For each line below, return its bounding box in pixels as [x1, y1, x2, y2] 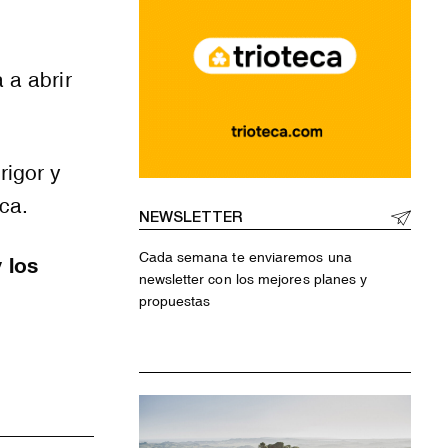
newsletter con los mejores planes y [138, 270, 368, 287]
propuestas [138, 292, 211, 309]
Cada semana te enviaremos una [138, 248, 352, 265]
